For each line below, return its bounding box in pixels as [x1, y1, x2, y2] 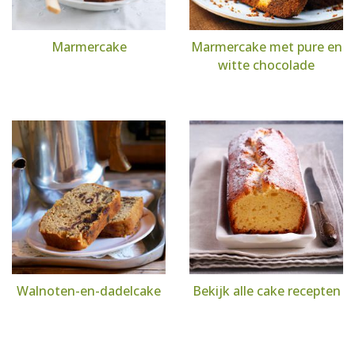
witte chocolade [218, 56, 315, 74]
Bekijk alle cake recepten [192, 282, 341, 300]
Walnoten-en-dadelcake [17, 282, 161, 300]
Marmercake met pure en [190, 38, 342, 55]
